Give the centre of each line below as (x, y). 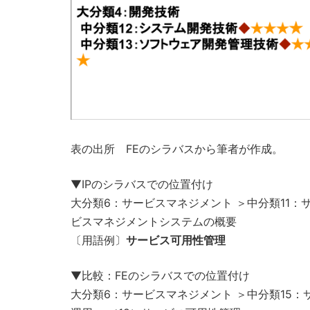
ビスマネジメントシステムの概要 (154, 221)
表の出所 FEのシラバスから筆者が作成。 (177, 148)
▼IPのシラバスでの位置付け (142, 184)
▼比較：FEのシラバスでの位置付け (160, 275)
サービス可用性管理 (176, 240)
